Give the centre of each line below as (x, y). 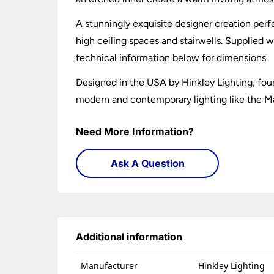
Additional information (129, 236)
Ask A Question (147, 163)
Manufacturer (109, 265)
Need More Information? (135, 131)
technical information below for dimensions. (172, 57)
